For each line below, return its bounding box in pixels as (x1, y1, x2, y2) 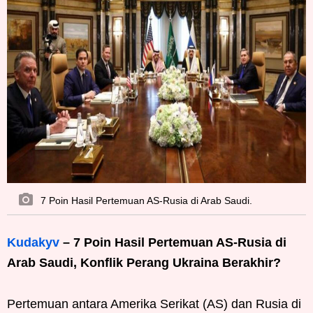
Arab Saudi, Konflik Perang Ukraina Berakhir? (7, 256, 281, 270)
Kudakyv (7, 235, 59, 249)
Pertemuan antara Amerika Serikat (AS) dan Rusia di (7, 297, 301, 311)
